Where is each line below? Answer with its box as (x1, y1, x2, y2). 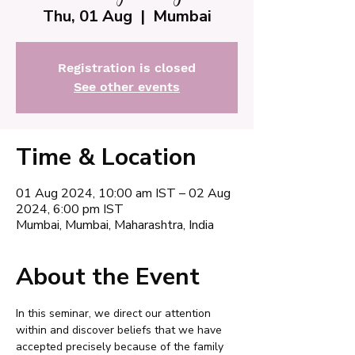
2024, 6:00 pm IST (16, 200, 124, 218)
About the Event (16, 261, 200, 293)
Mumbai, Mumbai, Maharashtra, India (16, 216, 214, 234)
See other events (74, 79, 180, 94)
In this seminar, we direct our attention (16, 306, 214, 321)
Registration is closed (58, 60, 196, 75)
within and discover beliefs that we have (16, 323, 225, 338)
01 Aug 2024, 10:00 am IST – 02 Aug (16, 185, 231, 202)
